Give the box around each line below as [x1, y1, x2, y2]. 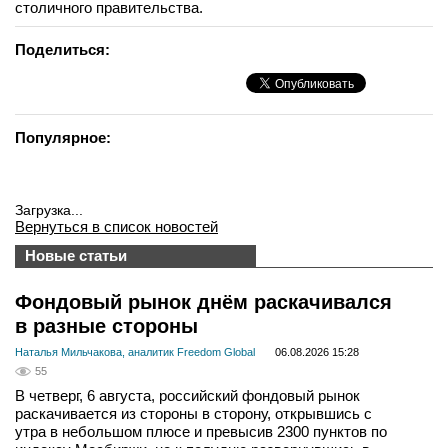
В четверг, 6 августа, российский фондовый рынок [15, 387, 360, 405]
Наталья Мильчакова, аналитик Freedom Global [15, 346, 255, 359]
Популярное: [15, 129, 111, 146]
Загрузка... [15, 202, 83, 218]
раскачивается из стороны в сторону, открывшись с [15, 405, 372, 423]
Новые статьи [25, 247, 127, 264]
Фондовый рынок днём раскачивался [15, 291, 392, 313]
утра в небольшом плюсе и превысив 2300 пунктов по [15, 423, 387, 441]
